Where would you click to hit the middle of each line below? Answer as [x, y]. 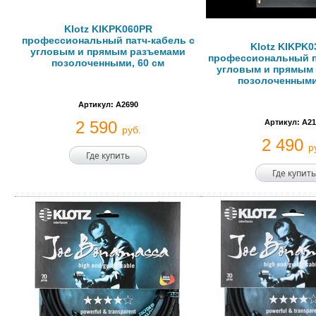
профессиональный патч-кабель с [108, 40]
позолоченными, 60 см [108, 63]
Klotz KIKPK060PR [108, 29]
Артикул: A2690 [108, 104]
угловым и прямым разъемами [108, 51]
